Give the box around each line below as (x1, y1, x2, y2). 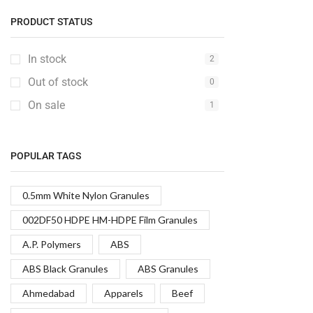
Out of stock (28, 75, 88, 89)
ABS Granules (137, 262, 198, 275)
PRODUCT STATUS (10, 15, 92, 27)
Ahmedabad (22, 286, 75, 299)
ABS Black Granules (22, 262, 108, 275)
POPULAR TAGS (10, 150, 81, 162)
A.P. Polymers (22, 238, 81, 250)
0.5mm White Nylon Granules (22, 189, 150, 201)
